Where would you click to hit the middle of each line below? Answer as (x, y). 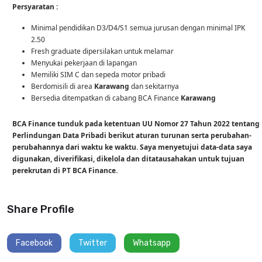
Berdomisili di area (62, 86)
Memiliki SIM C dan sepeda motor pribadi (98, 74)
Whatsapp (152, 243)
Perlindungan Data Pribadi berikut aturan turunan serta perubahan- (132, 135)
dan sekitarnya (155, 86)
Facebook (34, 243)
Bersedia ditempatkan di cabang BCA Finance (106, 98)
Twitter (93, 243)
